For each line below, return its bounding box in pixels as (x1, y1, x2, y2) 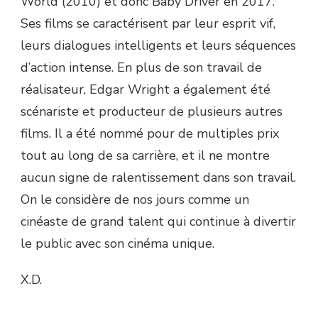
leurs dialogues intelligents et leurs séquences (21, 36, 296, 54)
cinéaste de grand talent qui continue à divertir (21, 212, 296, 230)
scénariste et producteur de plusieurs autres (21, 102, 283, 120)
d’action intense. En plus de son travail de (21, 58, 262, 76)
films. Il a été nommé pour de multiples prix (21, 124, 279, 142)
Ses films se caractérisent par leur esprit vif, (21, 14, 275, 32)
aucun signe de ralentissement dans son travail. (21, 168, 296, 186)
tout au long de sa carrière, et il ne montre (21, 146, 270, 164)
